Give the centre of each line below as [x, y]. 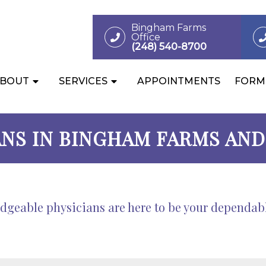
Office [146, 37]
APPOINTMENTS [179, 81]
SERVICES [83, 81]
